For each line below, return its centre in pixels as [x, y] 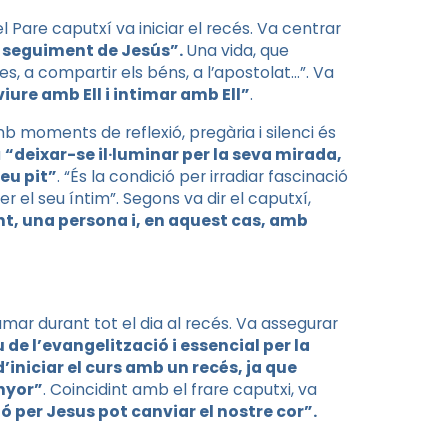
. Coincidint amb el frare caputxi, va [180, 390]
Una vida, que [236, 51]
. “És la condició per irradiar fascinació [202, 176]
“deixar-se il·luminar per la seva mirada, [173, 154]
